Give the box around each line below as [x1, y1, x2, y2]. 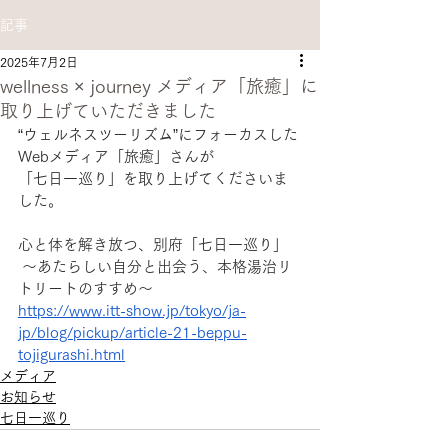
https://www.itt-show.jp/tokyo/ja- [18, 303, 246, 318]
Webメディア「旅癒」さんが [18, 149, 214, 164]
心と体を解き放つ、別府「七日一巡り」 [18, 237, 288, 252]
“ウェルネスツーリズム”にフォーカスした [18, 127, 298, 142]
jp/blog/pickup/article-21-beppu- [18, 325, 247, 340]
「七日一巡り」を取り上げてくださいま [18, 171, 288, 186]
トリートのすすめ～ [18, 281, 153, 296]
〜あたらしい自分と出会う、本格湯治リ [18, 259, 292, 274]
